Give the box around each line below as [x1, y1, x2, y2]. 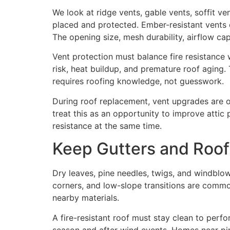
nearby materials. [52, 193, 119, 203]
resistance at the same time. [52, 120, 162, 131]
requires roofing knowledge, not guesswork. [52, 76, 224, 87]
